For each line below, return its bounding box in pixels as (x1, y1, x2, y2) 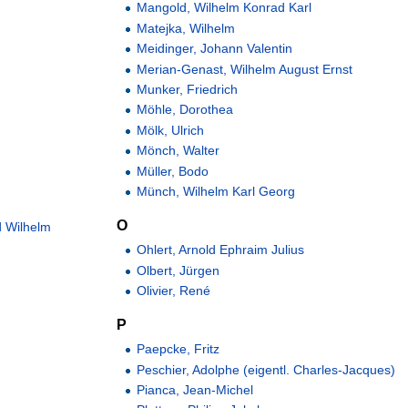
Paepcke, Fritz (137, 342, 220, 357)
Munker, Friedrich (137, 82, 239, 97)
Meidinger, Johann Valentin (137, 41, 293, 56)
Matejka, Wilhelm (137, 20, 236, 36)
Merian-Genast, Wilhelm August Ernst (137, 61, 353, 76)
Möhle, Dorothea (137, 102, 234, 117)
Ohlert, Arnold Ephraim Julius (137, 242, 305, 258)
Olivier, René (137, 283, 211, 299)
